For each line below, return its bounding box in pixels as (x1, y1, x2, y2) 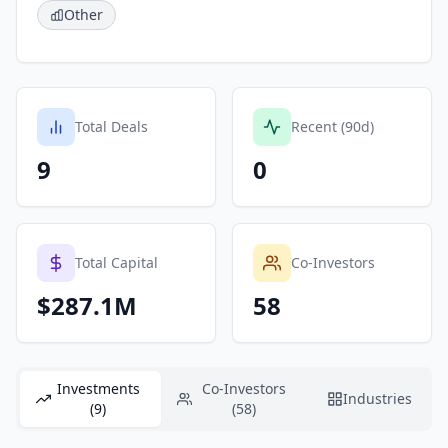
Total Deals (75, 117, 148, 136)
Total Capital (75, 253, 158, 272)
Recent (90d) (291, 117, 374, 136)
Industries (343, 389, 412, 408)
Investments (56, 379, 140, 398)
